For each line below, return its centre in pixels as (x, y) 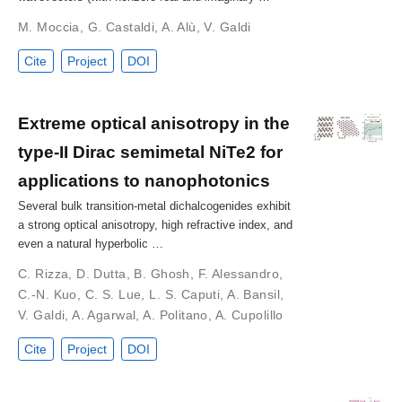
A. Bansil (253, 294)
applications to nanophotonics (144, 180)
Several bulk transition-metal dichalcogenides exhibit (154, 205)
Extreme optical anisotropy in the (154, 122)
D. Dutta (101, 273)
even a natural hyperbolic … (91, 243)
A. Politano (175, 315)
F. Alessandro (239, 273)
